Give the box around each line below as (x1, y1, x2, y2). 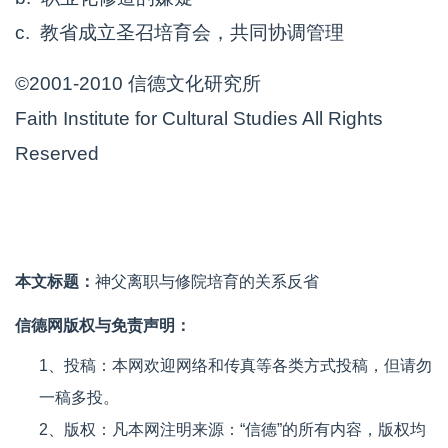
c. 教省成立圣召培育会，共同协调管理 (15, 22, 344, 43)
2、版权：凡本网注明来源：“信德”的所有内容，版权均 (39, 421, 426, 438)
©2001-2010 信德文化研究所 (15, 73, 261, 94)
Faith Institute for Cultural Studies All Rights (15, 108, 383, 129)
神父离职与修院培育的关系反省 (95, 273, 319, 290)
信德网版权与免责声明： (15, 317, 191, 334)
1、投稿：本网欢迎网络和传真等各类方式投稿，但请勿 (39, 357, 432, 374)
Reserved (15, 143, 99, 164)
